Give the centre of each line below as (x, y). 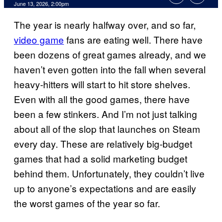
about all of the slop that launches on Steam (107, 129)
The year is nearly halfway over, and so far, (105, 25)
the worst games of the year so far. (87, 203)
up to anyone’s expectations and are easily (105, 188)
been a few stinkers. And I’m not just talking (106, 114)
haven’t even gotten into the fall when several (110, 69)
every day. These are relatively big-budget (103, 144)
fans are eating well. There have (133, 40)
